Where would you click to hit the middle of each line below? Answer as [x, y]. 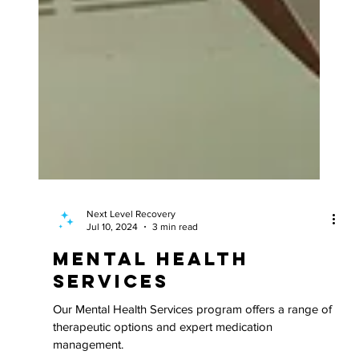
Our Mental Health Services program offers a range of [193, 335]
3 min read [175, 254]
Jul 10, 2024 [113, 254]
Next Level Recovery [131, 240]
